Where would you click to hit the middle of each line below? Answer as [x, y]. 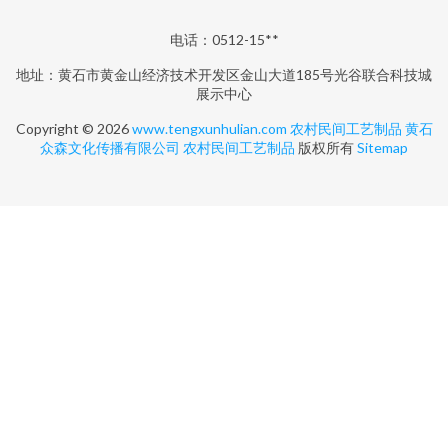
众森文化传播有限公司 [110, 147]
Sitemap [382, 147]
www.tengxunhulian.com [209, 128]
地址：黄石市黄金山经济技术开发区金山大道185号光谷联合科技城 [224, 74]
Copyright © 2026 [73, 128]
